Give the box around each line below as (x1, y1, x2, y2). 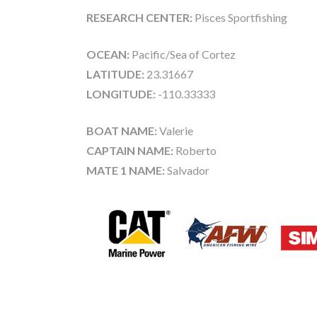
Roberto (173, 143, 217, 157)
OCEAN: (86, 47, 129, 61)
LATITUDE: (86, 67, 144, 81)
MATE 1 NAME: (86, 163, 167, 177)
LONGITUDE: (86, 86, 156, 100)
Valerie (157, 123, 193, 137)
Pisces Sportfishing (192, 10, 287, 24)
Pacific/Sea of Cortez (129, 47, 236, 61)
